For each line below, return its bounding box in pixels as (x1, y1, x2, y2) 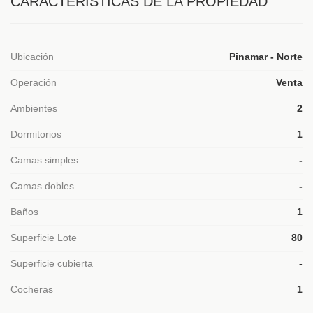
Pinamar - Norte (229, 52, 303, 62)
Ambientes (10, 103, 57, 114)
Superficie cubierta (10, 259, 93, 269)
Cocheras (10, 284, 53, 295)
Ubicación (10, 52, 54, 62)
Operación (10, 78, 57, 88)
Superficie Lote (10, 233, 77, 243)
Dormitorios (10, 129, 61, 140)
